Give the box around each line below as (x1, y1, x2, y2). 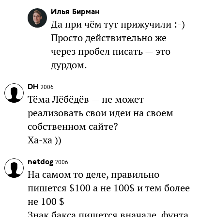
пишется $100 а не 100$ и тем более (27, 181, 190, 194)
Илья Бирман (50, 8, 99, 16)
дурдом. (50, 58, 87, 71)
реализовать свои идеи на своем (27, 106, 173, 119)
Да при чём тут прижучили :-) (50, 17, 185, 31)
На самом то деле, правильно (27, 168, 159, 181)
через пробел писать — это (50, 45, 170, 58)
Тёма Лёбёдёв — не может (27, 93, 144, 106)
